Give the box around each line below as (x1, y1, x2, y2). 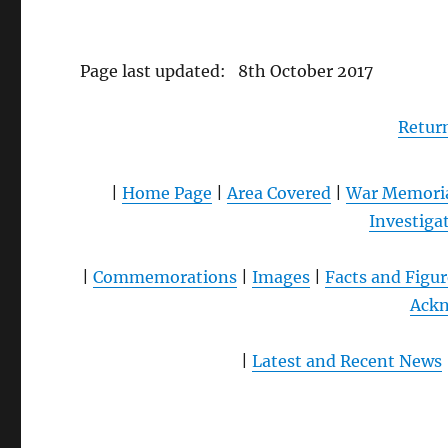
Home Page (121, 183, 212, 204)
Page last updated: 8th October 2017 (80, 61, 374, 82)
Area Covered (226, 183, 331, 204)
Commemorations (92, 267, 237, 288)
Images (251, 267, 310, 288)
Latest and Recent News (251, 351, 442, 372)
